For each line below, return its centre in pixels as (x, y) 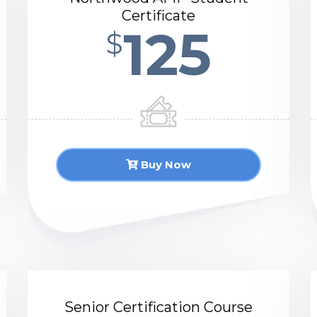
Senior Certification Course (158, 307)
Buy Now (165, 165)
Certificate (158, 16)
